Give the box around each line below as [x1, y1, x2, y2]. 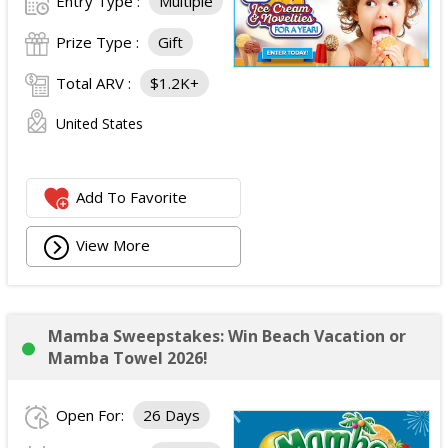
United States [56, 114, 143, 134]
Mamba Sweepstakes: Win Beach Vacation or [48, 325, 406, 348]
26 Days [143, 405, 200, 426]
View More [76, 235, 151, 256]
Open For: [56, 405, 128, 426]
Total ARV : [56, 73, 135, 94]
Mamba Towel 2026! [48, 347, 208, 370]
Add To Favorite [76, 186, 188, 207]
